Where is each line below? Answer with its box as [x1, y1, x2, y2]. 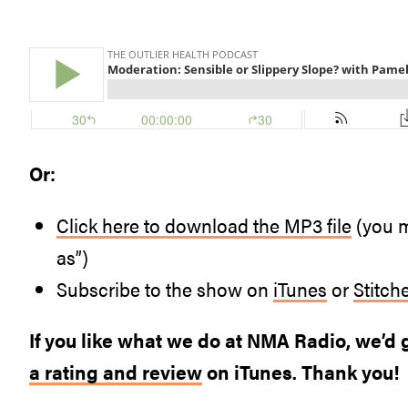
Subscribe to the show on [56, 274, 273, 302]
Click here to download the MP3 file [56, 210, 352, 239]
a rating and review [29, 358, 202, 386]
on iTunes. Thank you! [202, 358, 399, 386]
